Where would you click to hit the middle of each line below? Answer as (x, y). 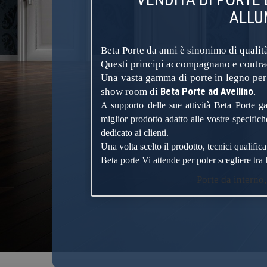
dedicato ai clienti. (135, 133)
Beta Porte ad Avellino (207, 91)
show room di (131, 91)
